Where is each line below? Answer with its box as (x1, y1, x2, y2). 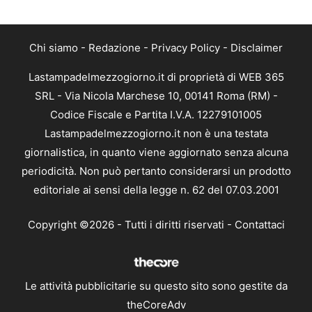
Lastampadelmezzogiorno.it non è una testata (44, 127, 268, 141)
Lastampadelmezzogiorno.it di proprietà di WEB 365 (28, 70, 284, 84)
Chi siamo (29, 41, 78, 55)
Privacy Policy (151, 41, 220, 55)
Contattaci (234, 217, 285, 231)
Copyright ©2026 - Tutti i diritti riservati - (27, 217, 235, 231)
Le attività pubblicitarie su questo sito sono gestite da (24, 279, 288, 292)
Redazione (88, 41, 141, 55)
